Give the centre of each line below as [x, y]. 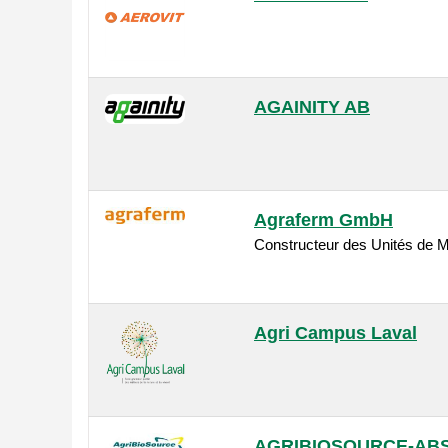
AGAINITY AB [312, 107]
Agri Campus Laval [335, 333]
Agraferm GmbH [323, 220]
